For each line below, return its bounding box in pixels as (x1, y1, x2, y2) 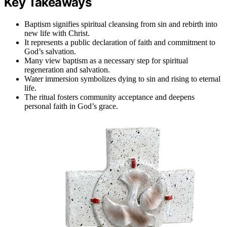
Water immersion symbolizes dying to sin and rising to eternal (24, 74, 220, 83)
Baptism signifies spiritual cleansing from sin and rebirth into (24, 19, 217, 28)
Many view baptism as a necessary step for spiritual (24, 56, 188, 65)
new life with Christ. (24, 28, 90, 37)
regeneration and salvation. (24, 65, 110, 74)
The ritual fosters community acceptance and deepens (24, 92, 195, 101)
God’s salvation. (24, 47, 76, 56)
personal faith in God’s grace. (24, 101, 118, 110)
